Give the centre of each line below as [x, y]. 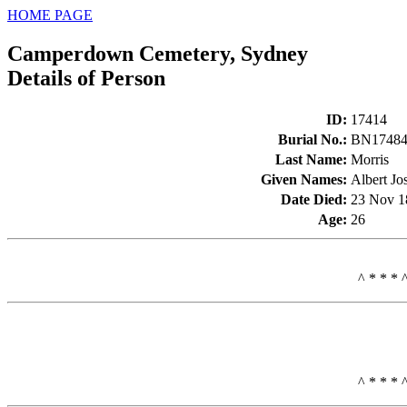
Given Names [302, 179]
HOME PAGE [50, 15]
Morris [370, 159]
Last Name [309, 159]
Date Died [312, 199]
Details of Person [86, 78]
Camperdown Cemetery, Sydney [158, 53]
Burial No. [310, 139]
